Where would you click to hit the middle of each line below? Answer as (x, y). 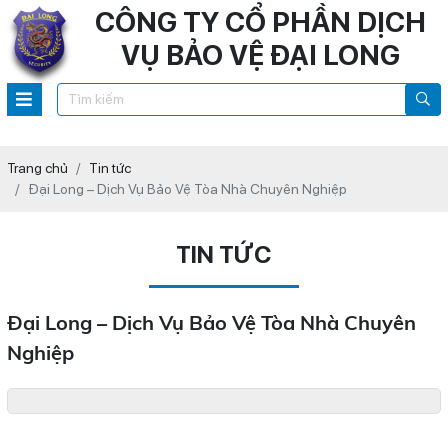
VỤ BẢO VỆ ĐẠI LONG (261, 55)
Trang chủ (37, 168)
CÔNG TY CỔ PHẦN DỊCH (261, 22)
